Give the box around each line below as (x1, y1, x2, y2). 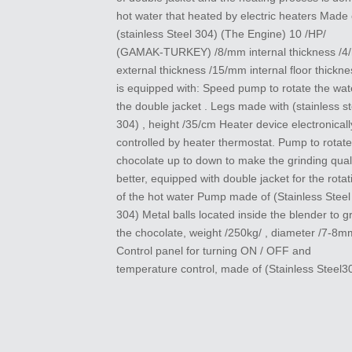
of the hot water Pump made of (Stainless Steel (115, 190, 350, 203)
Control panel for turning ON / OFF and (115, 244, 311, 258)
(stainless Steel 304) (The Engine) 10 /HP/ (115, 27, 326, 41)
